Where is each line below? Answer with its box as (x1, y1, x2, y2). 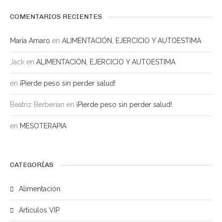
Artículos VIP (19, 206, 59, 214)
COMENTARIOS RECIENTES (10, 12, 102, 21)
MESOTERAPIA (20, 122, 66, 130)
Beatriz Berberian (10, 101, 64, 109)
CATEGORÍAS (10, 161, 54, 169)
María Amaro (10, 37, 50, 45)
